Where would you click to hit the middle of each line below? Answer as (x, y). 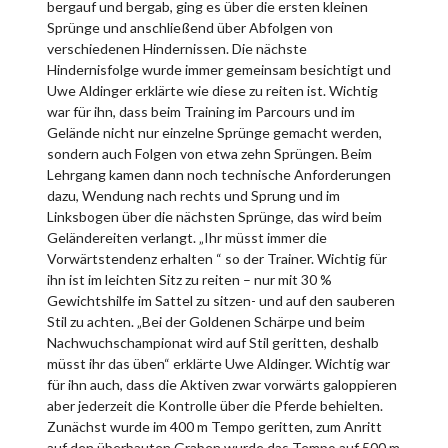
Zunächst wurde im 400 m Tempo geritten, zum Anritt (214, 426)
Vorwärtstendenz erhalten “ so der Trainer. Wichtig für (217, 258)
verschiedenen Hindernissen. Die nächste (177, 48)
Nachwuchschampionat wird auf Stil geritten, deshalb (213, 342)
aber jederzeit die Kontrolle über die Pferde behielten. (215, 405)
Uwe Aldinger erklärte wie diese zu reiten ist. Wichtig (212, 90)
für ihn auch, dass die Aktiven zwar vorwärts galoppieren (222, 384)
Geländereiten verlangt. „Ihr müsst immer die (187, 237)
